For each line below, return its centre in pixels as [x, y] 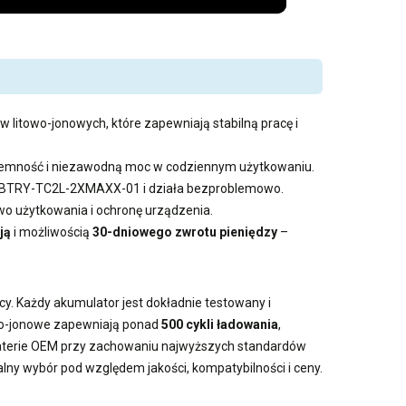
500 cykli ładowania [220, 324]
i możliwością [52, 232]
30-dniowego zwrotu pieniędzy [185, 232]
